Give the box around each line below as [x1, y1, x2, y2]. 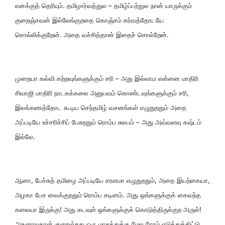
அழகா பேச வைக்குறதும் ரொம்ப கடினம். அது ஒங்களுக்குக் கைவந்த [15, 190, 201, 199]
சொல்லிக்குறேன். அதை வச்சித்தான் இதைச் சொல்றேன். [15, 30, 169, 39]
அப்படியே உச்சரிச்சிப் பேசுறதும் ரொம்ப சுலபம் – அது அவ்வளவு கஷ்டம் [15, 118, 201, 126]
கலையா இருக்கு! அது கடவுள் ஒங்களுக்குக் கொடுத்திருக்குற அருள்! [15, 205, 201, 213]
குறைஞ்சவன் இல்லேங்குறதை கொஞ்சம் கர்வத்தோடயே [15, 16, 164, 24]
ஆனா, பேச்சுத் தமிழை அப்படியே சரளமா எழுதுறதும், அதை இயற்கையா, [15, 176, 210, 184]
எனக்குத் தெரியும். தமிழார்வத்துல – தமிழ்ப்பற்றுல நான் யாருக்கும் [15, 1, 192, 10]
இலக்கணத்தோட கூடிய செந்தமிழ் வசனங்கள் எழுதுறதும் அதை [15, 103, 186, 111]
